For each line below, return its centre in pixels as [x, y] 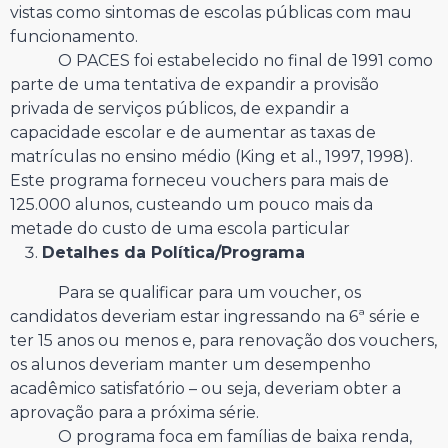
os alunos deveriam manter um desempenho [190, 364]
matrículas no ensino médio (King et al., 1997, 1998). [211, 156]
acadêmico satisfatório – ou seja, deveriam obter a [205, 388]
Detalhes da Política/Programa [173, 252]
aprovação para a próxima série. [134, 412]
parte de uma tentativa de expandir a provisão [194, 84]
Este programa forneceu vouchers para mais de [199, 180]
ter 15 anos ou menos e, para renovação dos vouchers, [223, 340]
